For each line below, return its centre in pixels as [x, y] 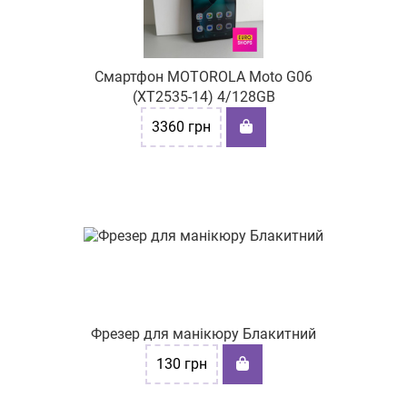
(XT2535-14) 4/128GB [203, 97]
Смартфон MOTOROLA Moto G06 [203, 77]
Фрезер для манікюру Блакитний [203, 334]
